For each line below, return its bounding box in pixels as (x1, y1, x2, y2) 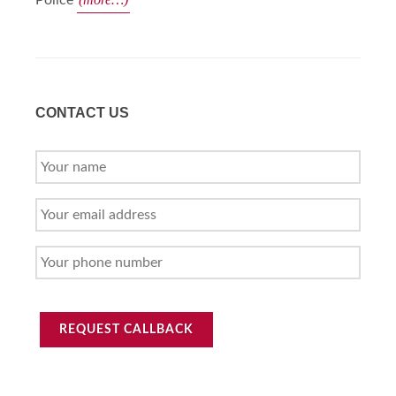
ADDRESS (35, 234, 113, 249)
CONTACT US (35, 105, 129, 120)
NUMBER (35, 282, 104, 297)
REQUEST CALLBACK (59, 324, 194, 336)
